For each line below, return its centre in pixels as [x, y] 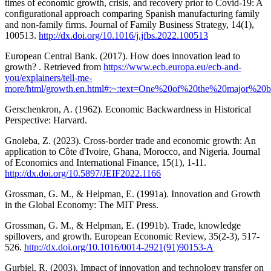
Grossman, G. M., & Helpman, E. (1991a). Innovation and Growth [133, 194]
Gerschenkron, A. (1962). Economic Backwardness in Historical [128, 109]
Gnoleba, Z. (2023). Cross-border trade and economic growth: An [130, 140]
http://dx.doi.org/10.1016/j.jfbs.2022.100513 [123, 35]
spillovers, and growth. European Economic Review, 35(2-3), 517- [132, 236]
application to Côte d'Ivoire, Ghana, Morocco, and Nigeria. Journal [132, 151]
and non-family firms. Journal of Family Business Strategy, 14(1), [129, 24]
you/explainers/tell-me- [48, 77]
